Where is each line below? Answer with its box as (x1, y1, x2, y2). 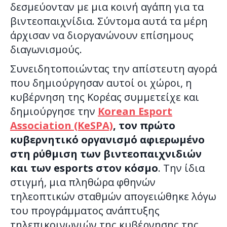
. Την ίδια (158, 161, 205, 175)
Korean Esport (98, 104, 172, 118)
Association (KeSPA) (10, 118, 113, 132)
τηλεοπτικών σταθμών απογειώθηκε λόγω (10, 189, 216, 203)
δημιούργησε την (10, 104, 98, 118)
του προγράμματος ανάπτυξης (10, 203, 160, 217)
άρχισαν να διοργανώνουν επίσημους (10, 28, 194, 42)
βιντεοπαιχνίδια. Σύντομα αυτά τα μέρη (10, 14, 208, 28)
